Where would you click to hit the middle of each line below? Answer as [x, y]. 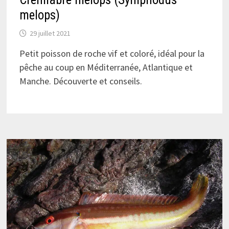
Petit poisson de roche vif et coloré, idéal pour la [112, 53]
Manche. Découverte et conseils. [81, 81]
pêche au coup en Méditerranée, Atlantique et [106, 67]
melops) [39, 15]
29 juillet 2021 [50, 33]
